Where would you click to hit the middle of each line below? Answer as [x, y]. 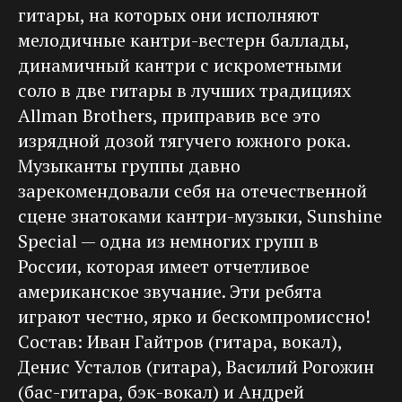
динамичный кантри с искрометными [180, 65]
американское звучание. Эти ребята [170, 291]
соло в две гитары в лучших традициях [184, 90]
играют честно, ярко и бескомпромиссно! [194, 316]
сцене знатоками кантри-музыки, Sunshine [200, 215]
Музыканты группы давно [129, 165]
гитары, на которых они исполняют [169, 14]
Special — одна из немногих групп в [168, 240]
